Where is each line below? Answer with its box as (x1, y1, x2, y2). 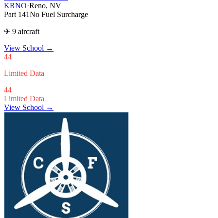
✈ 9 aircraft (4, 27, 39, 36)
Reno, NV (29, 1, 61, 10)
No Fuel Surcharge (30, 10, 88, 18)
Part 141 (4, 10, 30, 18)
